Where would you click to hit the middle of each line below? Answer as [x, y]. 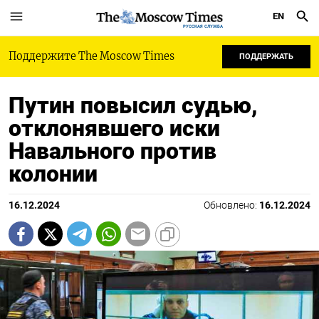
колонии [53, 174]
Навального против [113, 151]
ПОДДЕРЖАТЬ [266, 57]
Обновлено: [231, 205]
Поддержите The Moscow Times [91, 56]
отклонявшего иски [114, 128]
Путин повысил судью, [133, 105]
